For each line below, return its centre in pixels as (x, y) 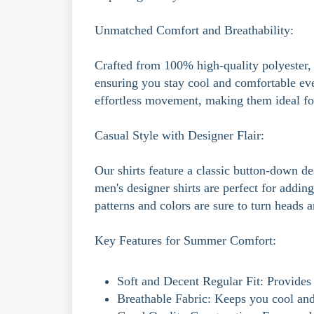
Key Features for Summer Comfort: (185, 240)
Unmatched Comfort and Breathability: (194, 30)
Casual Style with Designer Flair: (179, 135)
